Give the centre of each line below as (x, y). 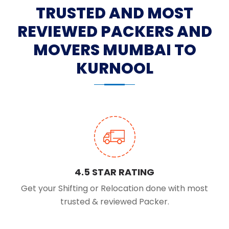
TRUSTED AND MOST (114, 14)
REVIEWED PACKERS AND (114, 32)
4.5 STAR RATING (114, 172)
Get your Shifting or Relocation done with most (114, 189)
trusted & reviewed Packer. (114, 202)
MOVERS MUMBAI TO (114, 50)
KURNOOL (114, 69)
